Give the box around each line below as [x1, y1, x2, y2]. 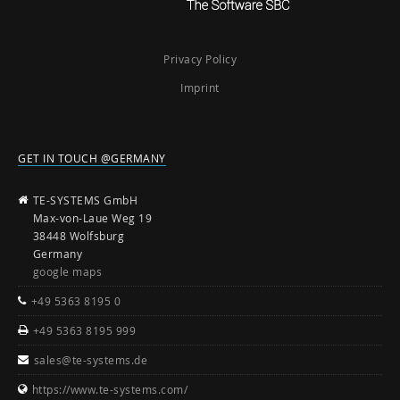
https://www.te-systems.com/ [31, 381, 187, 396]
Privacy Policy [163, 51, 237, 66]
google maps [32, 263, 102, 279]
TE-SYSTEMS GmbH [32, 192, 137, 207]
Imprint [180, 79, 220, 95]
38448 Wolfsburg [32, 228, 124, 243]
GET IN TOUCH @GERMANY [18, 150, 166, 165]
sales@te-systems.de [33, 352, 147, 367]
